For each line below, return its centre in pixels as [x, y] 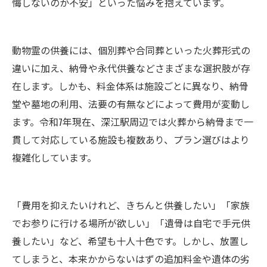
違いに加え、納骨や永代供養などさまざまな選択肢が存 [131, 68]
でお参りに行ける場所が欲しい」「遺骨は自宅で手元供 [131, 223]
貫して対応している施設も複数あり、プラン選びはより [131, 139]
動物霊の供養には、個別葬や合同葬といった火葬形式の [131, 50]
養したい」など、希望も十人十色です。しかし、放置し [130, 241]
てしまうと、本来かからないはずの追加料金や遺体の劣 [131, 259]
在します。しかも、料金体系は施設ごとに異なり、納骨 [130, 86]
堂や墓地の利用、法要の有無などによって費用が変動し [131, 104]
